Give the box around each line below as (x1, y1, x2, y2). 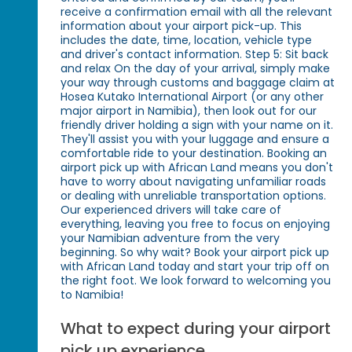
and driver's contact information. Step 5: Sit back (60, 46, 329, 63)
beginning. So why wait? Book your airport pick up (60, 244, 330, 261)
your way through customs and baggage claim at (60, 75, 335, 91)
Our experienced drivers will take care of (60, 202, 282, 218)
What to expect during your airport (60, 317, 332, 340)
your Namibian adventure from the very (60, 230, 280, 247)
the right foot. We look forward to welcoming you (60, 273, 332, 289)
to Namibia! (60, 287, 124, 303)
